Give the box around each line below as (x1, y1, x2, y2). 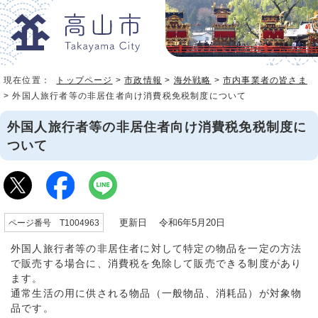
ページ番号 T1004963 (9, 218, 99, 228)
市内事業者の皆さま (223, 75, 307, 86)
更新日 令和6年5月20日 (107, 217, 225, 229)
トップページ (56, 75, 113, 86)
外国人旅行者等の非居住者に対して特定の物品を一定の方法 (11, 243, 302, 255)
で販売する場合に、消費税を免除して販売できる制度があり (11, 258, 302, 270)
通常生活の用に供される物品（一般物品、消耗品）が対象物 (11, 288, 302, 300)
